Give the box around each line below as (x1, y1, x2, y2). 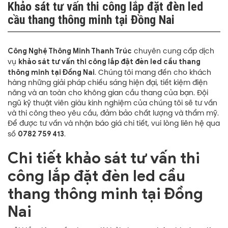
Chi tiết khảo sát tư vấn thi (8, 149, 200, 168)
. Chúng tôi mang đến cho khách (95, 69, 211, 77)
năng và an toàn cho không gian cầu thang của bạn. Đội (8, 90, 208, 97)
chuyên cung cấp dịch (132, 48, 214, 55)
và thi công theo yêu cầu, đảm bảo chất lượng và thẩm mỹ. (8, 110, 219, 118)
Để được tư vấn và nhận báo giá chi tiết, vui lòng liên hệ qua (8, 120, 220, 128)
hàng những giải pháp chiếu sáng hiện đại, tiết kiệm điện (8, 79, 208, 87)
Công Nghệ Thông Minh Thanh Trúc (8, 47, 132, 55)
